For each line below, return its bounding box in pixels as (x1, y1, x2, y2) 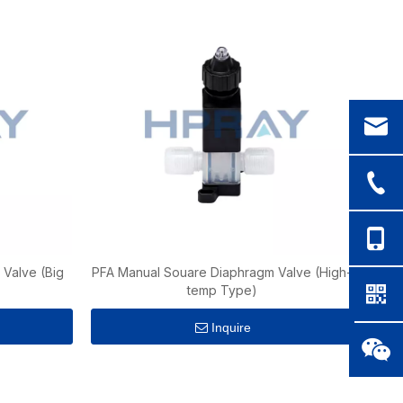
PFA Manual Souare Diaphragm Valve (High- (92, 264, 353, 280)
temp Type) (186, 282, 257, 298)
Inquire (210, 320, 251, 335)
